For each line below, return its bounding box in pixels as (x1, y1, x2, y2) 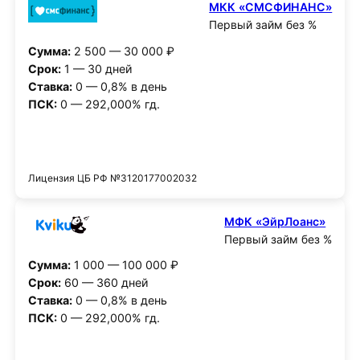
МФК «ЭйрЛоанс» (224, 214, 326, 228)
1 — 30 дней (60, 62, 133, 76)
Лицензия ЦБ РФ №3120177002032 (27, 171, 197, 184)
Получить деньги (132, 140, 228, 154)
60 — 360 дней (60, 276, 149, 290)
